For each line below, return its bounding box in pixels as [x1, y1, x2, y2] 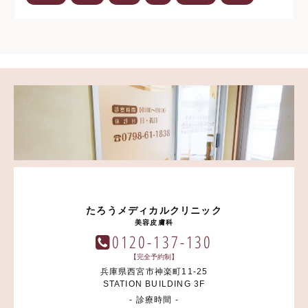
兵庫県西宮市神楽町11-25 [100, 266, 208, 276]
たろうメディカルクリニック [86, 204, 222, 216]
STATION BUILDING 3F [102, 278, 206, 289]
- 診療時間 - [129, 294, 179, 305]
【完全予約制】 [130, 251, 178, 261]
